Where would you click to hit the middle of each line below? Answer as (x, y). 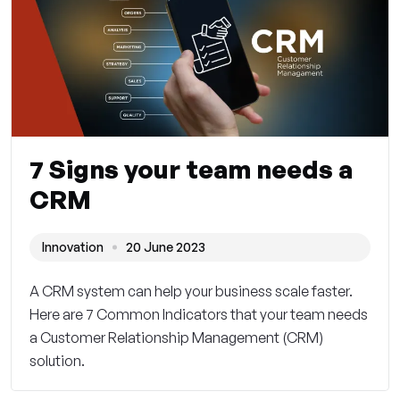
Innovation (73, 247)
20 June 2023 (166, 247)
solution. (57, 361)
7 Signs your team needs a (191, 170)
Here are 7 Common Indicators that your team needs (199, 315)
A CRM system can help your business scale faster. (191, 292)
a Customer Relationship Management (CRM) (176, 338)
